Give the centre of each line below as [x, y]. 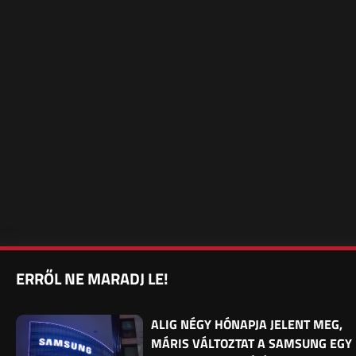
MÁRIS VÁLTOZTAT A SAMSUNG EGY [252, 343]
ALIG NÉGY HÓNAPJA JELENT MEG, [247, 324]
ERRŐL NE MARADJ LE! [92, 279]
